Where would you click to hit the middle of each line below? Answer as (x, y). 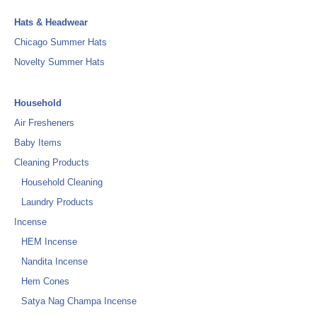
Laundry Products (57, 202)
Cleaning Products (52, 162)
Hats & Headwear (51, 22)
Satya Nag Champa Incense (79, 301)
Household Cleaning (62, 182)
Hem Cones (45, 281)
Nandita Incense (54, 261)
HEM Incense (49, 242)
